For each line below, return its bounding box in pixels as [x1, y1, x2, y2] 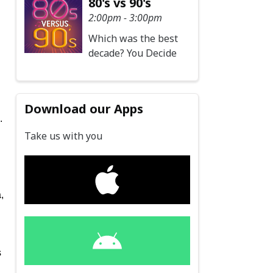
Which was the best [88, 31, 179, 45]
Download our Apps [24, 101, 144, 118]
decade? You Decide [88, 46, 177, 60]
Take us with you [24, 129, 103, 143]
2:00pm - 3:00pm [88, 10, 163, 24]
